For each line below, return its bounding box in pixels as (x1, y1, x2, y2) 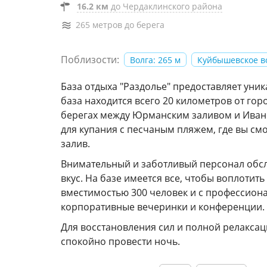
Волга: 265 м (130, 54, 181, 66)
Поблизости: (61, 53, 119, 66)
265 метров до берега (76, 19, 164, 30)
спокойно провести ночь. (61, 235, 180, 248)
